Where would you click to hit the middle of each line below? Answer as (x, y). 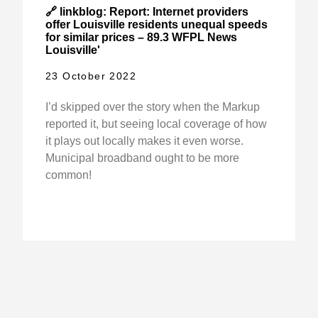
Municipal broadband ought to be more (142, 158)
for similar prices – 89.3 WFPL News (141, 38)
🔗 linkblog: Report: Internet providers (147, 12)
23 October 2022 (91, 76)
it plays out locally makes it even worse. (144, 141)
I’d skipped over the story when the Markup (153, 107)
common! (68, 175)
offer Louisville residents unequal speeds (157, 25)
